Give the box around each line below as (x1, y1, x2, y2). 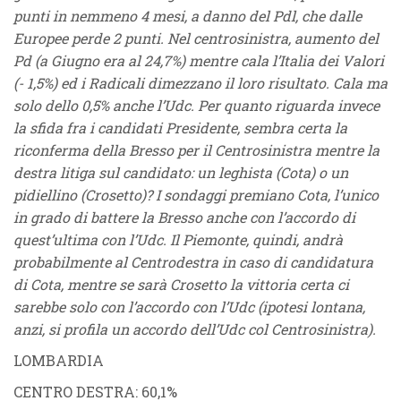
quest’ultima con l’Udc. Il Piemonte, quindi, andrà (13, 230, 343, 249)
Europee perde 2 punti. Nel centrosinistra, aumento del (13, 29, 379, 47)
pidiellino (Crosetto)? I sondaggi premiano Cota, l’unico (13, 185, 379, 204)
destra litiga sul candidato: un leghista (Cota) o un (13, 163, 348, 182)
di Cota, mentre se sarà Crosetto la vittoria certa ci (13, 275, 349, 294)
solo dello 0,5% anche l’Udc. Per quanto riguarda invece (13, 96, 380, 115)
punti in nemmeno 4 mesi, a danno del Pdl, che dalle (13, 6, 362, 25)
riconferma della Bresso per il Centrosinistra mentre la (13, 141, 380, 159)
